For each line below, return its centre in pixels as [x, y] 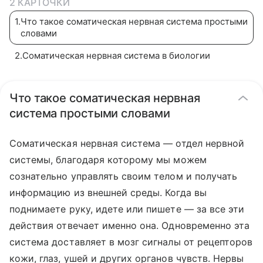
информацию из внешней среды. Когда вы [108, 193]
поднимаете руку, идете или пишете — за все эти [127, 209]
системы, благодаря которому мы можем [108, 160]
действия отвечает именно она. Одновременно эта [130, 225]
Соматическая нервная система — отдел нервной [127, 143]
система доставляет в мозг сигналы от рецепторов [131, 242]
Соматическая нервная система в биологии [116, 55]
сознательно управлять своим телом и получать [124, 176]
